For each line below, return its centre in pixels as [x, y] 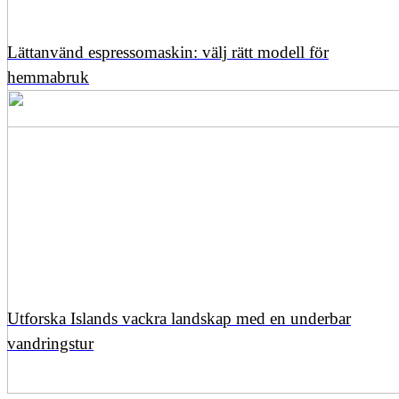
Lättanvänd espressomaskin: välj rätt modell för [168, 53]
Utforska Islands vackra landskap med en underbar [179, 319]
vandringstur [50, 344]
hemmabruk [48, 77]
